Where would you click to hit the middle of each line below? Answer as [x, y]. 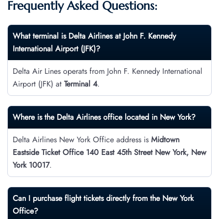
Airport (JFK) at [38, 84]
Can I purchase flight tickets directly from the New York [103, 198]
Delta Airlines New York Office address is [81, 140]
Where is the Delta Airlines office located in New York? [104, 117]
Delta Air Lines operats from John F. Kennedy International [108, 71]
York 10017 [31, 165]
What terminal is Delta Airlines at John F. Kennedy [94, 36]
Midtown [164, 140]
